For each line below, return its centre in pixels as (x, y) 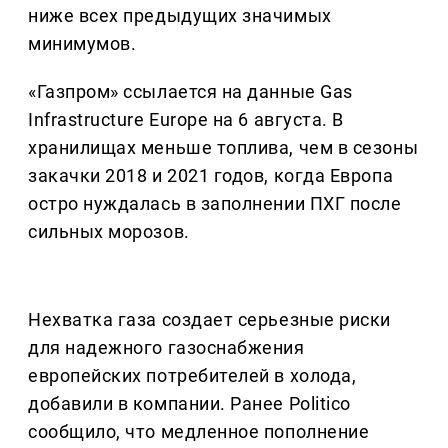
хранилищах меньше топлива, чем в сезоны (223, 147)
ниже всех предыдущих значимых (180, 15)
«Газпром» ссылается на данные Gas (190, 91)
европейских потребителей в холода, (192, 375)
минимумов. (82, 43)
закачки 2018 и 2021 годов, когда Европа (211, 175)
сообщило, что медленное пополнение (199, 431)
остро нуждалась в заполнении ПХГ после (215, 203)
